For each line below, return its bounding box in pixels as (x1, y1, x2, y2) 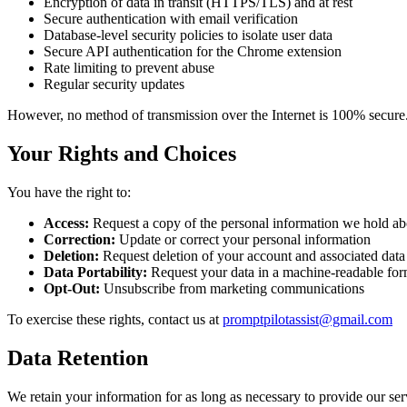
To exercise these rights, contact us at (7, 311, 219, 327)
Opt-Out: (44, 280, 100, 296)
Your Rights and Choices (7, 141, 236, 165)
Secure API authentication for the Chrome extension (44, 43, 342, 59)
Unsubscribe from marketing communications (100, 280, 364, 296)
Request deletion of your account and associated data (99, 247, 405, 263)
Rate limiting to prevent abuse (44, 59, 214, 75)
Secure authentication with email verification (44, 10, 298, 26)
